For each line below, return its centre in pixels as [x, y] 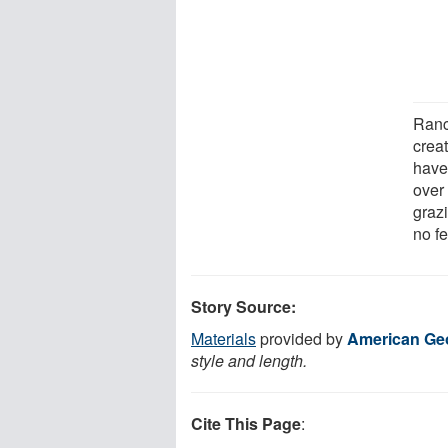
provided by [301, 338]
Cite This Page [246, 423]
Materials [223, 338]
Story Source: [243, 306]
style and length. [249, 360]
